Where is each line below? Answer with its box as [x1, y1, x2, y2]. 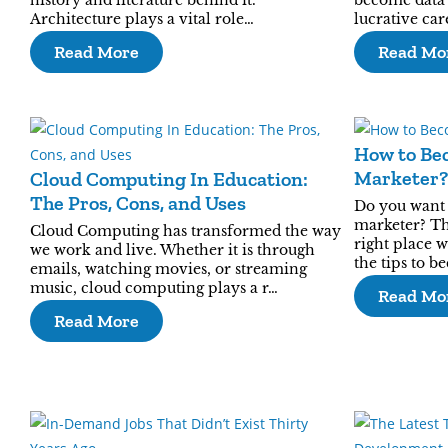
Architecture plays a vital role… [30, 10, 254, 28]
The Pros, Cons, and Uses [30, 191, 246, 215]
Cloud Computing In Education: [30, 167, 308, 191]
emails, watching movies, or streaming [30, 260, 307, 278]
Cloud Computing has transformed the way [30, 222, 341, 240]
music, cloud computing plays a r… [30, 279, 278, 297]
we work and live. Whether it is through [30, 241, 315, 259]
